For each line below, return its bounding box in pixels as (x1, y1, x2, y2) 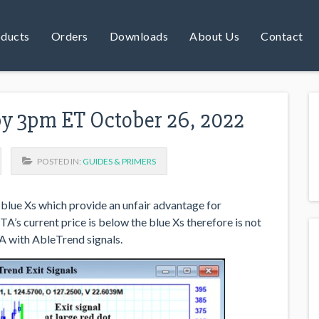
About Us (189, 28, 239, 43)
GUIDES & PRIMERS (83, 155, 156, 167)
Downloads (109, 28, 168, 43)
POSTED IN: (33, 155, 83, 167)
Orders (51, 28, 88, 43)
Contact (261, 28, 303, 43)
